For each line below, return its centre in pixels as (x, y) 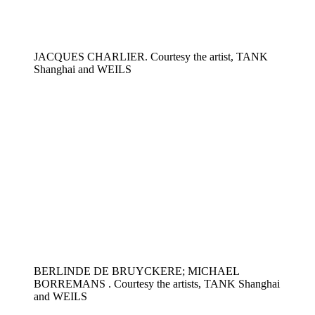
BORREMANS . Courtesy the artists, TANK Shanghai (157, 284)
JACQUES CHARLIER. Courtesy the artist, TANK (151, 57)
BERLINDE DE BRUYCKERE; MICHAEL (136, 271)
